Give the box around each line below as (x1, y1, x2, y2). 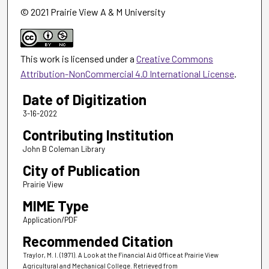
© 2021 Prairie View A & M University (20, 6, 165, 18)
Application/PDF (22, 215, 77, 225)
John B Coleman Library (22, 144, 105, 154)
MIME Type (22, 197, 89, 215)
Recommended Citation (22, 232, 173, 250)
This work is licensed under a (20, 53, 136, 65)
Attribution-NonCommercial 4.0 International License (20, 68, 234, 80)
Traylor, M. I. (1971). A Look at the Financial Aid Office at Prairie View (22, 251, 219, 259)
